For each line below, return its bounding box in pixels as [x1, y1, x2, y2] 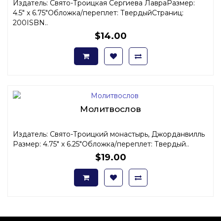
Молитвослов [80, 104, 141, 114]
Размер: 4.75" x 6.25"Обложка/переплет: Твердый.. [13, 139, 189, 148]
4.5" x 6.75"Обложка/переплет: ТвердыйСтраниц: [13, 8, 184, 17]
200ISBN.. [13, 18, 48, 27]
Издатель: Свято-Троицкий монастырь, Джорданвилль [13, 129, 205, 139]
